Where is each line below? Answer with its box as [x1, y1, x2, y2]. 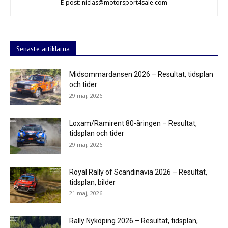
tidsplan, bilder [69, 178, 116, 187]
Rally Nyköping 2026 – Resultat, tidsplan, [69, 217, 198, 225]
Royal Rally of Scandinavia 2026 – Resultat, [69, 168, 207, 177]
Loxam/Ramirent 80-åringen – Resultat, [69, 119, 197, 128]
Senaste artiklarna [16, 45, 70, 54]
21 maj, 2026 [69, 189, 102, 197]
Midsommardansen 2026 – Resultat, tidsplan [69, 70, 213, 79]
